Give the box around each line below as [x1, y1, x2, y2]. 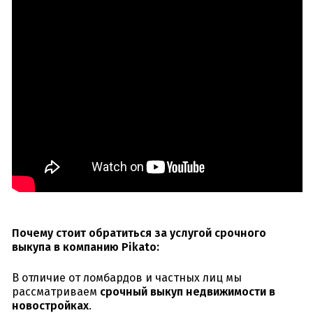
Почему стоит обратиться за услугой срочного [12, 226, 266, 240]
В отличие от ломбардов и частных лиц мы [12, 271, 242, 285]
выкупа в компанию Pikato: [12, 240, 159, 254]
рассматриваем [12, 285, 100, 299]
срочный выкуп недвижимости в [100, 285, 275, 299]
